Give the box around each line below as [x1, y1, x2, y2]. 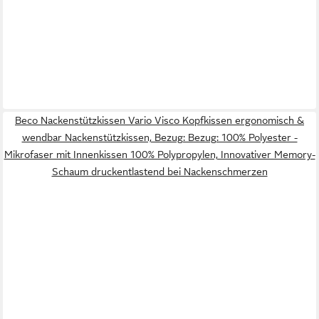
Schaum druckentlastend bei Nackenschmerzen [51, 166, 268, 178]
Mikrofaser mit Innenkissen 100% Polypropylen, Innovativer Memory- [4, 149, 315, 161]
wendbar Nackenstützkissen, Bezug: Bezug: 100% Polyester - [21, 132, 298, 144]
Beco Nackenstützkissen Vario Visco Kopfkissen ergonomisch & [15, 115, 304, 127]
